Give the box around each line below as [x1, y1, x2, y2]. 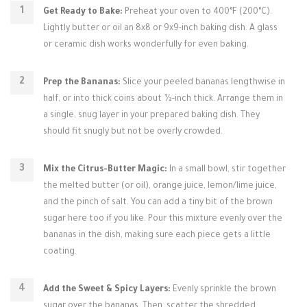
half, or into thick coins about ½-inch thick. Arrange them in [43, 95, 283, 104]
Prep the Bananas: [43, 78, 121, 88]
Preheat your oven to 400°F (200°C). [123, 8, 272, 17]
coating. [43, 247, 77, 257]
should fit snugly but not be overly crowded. [43, 127, 223, 137]
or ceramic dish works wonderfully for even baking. [43, 40, 249, 50]
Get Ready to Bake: [43, 8, 123, 17]
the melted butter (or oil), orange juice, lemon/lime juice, [43, 182, 277, 191]
